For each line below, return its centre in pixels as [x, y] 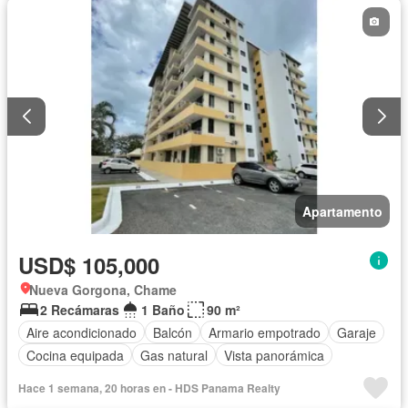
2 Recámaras [80, 310]
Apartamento [342, 212]
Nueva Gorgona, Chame [103, 290]
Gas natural [174, 355]
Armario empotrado [265, 332]
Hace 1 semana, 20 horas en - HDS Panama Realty [149, 388]
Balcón [173, 332]
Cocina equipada [75, 355]
